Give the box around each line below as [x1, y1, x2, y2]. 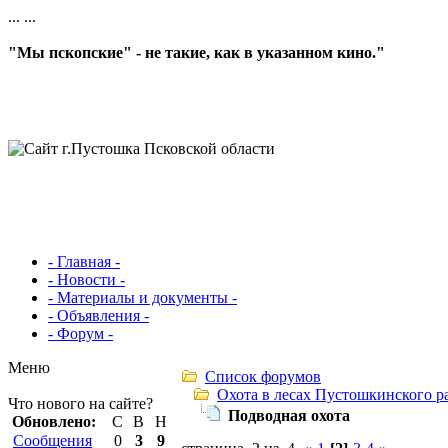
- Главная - [48, 253, 120, 270]
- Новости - [48, 271, 125, 288]
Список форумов [205, 368, 321, 385]
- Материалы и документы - [48, 289, 237, 306]
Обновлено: [12, 413, 96, 430]
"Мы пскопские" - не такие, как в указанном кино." [8, 44, 385, 61]
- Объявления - [48, 307, 149, 324]
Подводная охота [228, 407, 350, 424]
